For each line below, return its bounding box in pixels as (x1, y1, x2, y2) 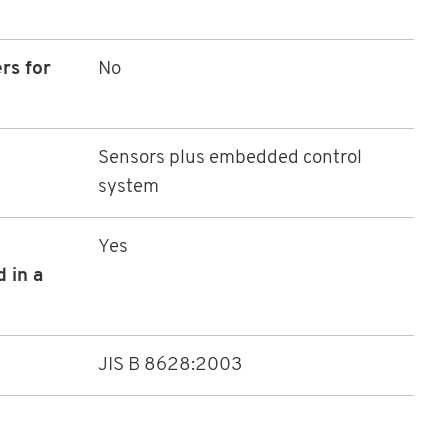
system (98, 178, 159, 198)
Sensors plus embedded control (98, 149, 362, 169)
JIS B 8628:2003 (98, 356, 242, 376)
